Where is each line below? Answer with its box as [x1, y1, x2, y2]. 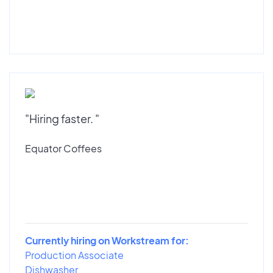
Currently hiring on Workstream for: [25, 233, 189, 247]
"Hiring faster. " [25, 111, 99, 126]
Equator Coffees [25, 141, 102, 155]
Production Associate [25, 248, 124, 261]
